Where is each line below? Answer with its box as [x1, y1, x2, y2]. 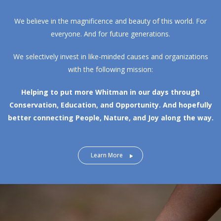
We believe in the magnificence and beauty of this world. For [14, 16, 207, 26]
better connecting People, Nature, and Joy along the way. [7, 113, 214, 123]
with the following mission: [68, 65, 153, 74]
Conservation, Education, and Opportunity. [9, 100, 163, 110]
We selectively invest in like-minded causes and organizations [13, 52, 208, 62]
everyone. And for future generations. [51, 29, 170, 39]
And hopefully [162, 100, 212, 110]
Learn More [91, 151, 123, 160]
